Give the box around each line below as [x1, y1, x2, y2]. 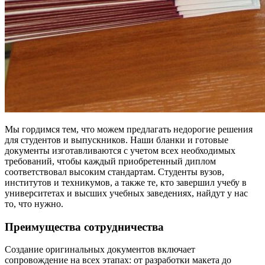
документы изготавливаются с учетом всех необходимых [5, 145, 235, 156]
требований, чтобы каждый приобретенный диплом [5, 156, 216, 166]
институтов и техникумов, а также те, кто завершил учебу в [5, 177, 247, 188]
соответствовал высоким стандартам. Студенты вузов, [5, 166, 224, 177]
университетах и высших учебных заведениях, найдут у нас [5, 188, 248, 198]
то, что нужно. [5, 198, 63, 209]
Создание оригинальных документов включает [5, 244, 195, 255]
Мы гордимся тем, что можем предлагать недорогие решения [5, 124, 253, 134]
